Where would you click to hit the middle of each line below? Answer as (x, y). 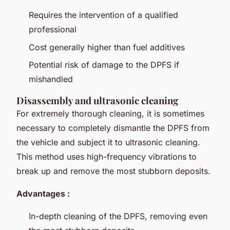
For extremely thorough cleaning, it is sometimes (110, 114)
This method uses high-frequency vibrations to (107, 157)
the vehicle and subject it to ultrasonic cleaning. (108, 142)
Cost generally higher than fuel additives (107, 47)
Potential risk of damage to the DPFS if (104, 65)
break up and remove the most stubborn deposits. (113, 171)
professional (53, 30)
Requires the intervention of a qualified (103, 15)
